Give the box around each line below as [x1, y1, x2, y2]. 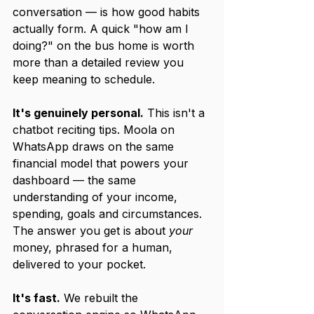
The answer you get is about [13, 224, 169, 238]
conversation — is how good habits [13, 5, 203, 19]
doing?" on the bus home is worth [13, 39, 198, 53]
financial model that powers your [13, 156, 192, 170]
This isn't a [144, 106, 208, 120]
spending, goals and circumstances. [13, 207, 205, 221]
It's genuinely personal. [13, 106, 144, 120]
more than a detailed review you [13, 55, 187, 69]
